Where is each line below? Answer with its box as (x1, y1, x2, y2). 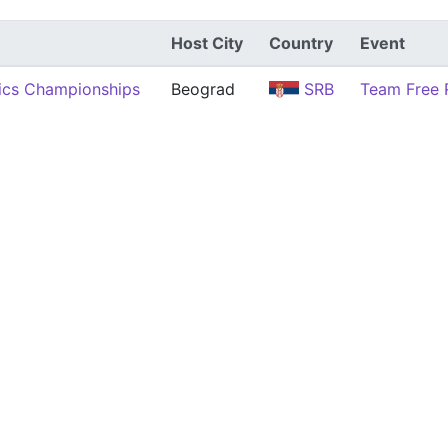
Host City (171, 33, 243, 53)
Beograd (171, 79, 235, 99)
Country (269, 33, 333, 53)
